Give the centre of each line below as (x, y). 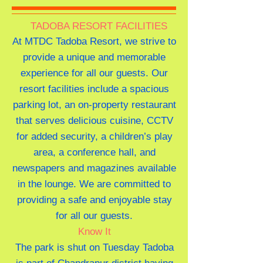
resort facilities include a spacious (94, 89)
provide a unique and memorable (94, 57)
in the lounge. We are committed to (94, 184)
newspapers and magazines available (94, 168)
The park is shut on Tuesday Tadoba (94, 247)
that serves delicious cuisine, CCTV (94, 121)
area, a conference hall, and (94, 152)
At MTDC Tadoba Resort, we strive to (94, 41)
